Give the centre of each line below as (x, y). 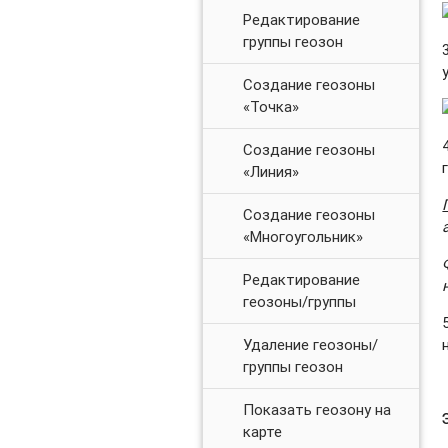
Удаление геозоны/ (310, 344)
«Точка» (270, 106)
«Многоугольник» (302, 236)
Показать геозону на (316, 409)
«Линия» (270, 171)
